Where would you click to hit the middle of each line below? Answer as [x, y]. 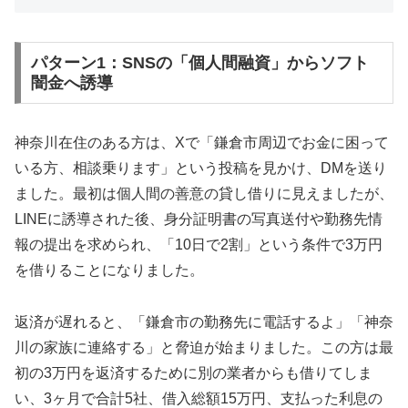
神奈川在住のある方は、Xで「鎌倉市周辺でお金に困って [202, 143]
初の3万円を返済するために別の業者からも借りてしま [194, 373]
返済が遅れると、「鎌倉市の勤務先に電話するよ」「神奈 [204, 322]
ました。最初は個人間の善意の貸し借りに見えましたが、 [204, 194]
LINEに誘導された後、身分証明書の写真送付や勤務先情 [199, 219]
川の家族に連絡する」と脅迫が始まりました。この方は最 [204, 348]
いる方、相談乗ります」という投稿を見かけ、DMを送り [201, 168]
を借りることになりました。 [109, 270]
